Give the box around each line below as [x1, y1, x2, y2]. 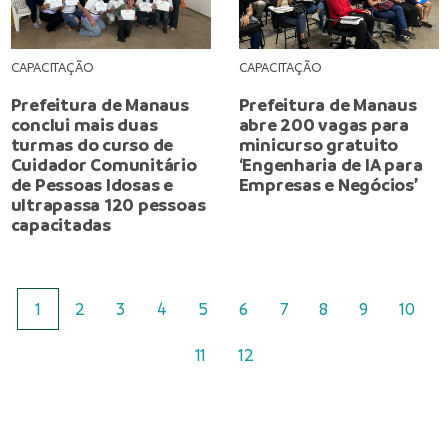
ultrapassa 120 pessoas [10, 193, 206, 216]
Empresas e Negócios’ [238, 173, 418, 196]
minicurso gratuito [238, 133, 399, 156]
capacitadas [10, 213, 111, 236]
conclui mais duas [10, 113, 158, 136]
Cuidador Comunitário [10, 153, 197, 176]
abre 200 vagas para [238, 113, 410, 136]
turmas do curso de [10, 133, 174, 156]
